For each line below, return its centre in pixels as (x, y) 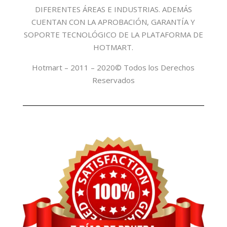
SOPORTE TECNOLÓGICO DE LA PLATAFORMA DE (113, 35)
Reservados (113, 80)
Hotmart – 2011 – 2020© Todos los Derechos (113, 68)
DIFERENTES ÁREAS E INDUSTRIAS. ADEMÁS (113, 9)
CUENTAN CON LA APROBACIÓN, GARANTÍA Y (113, 22)
